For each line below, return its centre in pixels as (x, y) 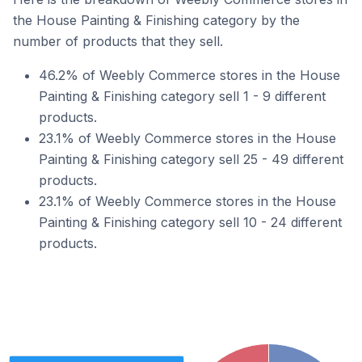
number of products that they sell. (118, 41)
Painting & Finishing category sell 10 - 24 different (190, 222)
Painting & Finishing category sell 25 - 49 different (191, 159)
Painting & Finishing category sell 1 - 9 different (182, 96)
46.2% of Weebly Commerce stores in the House (189, 75)
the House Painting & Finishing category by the (156, 20)
